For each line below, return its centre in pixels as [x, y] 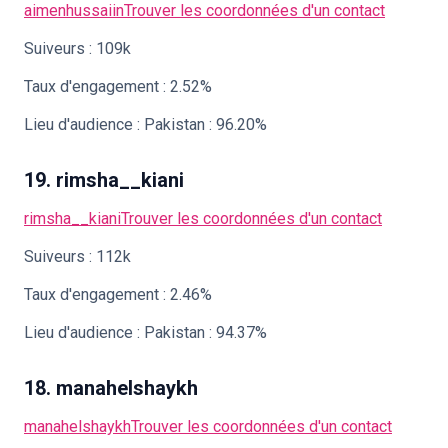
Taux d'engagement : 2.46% [118, 294]
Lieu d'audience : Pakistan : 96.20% [145, 124]
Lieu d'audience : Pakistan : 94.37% [145, 332]
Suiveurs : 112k [77, 256]
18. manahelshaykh [111, 388]
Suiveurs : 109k [77, 48]
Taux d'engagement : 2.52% [118, 86]
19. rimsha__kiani [104, 180]
